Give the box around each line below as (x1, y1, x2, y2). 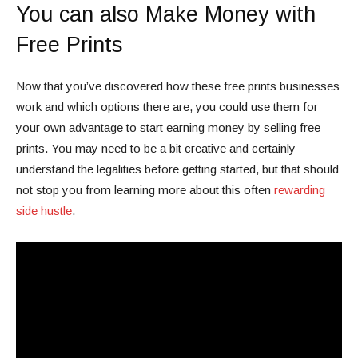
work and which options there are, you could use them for (16, 100, 318, 114)
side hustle (16, 204, 72, 218)
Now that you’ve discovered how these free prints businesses (16, 79, 340, 93)
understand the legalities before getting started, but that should (16, 162, 339, 177)
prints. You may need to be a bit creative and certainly (16, 141, 296, 156)
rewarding (274, 183, 325, 197)
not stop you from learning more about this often (16, 183, 274, 197)
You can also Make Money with (16, 2, 316, 27)
